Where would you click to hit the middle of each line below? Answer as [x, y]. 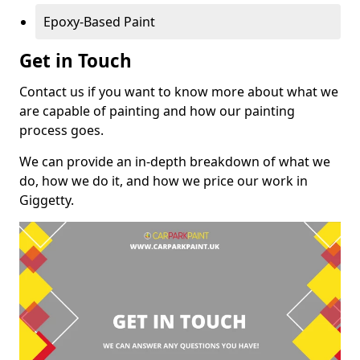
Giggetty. [47, 200]
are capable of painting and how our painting [157, 110]
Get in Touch [76, 60]
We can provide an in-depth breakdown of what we [175, 161]
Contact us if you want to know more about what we [179, 91]
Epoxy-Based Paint [99, 21]
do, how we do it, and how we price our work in [164, 180]
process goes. [61, 130]
